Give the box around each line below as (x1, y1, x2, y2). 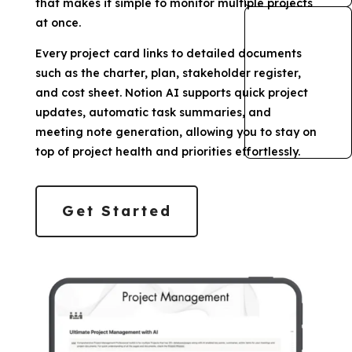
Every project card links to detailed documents (35, 46, 302, 60)
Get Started (61, 201, 172, 220)
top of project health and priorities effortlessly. (35, 144, 300, 159)
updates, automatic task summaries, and (35, 104, 271, 119)
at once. (35, 15, 81, 30)
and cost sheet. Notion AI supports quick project (35, 85, 308, 100)
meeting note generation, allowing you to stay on (35, 124, 317, 139)
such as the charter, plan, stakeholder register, (35, 65, 301, 80)
